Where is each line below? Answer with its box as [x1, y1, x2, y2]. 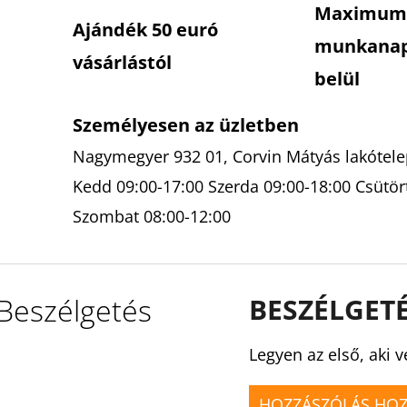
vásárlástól [73, 49, 172, 74]
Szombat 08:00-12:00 [73, 204, 231, 227]
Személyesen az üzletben [73, 112, 299, 137]
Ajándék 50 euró [73, 16, 218, 42]
